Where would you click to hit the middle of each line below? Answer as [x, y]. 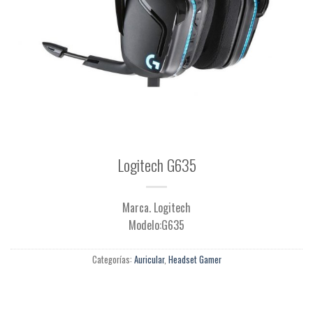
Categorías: [113, 259]
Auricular [149, 259]
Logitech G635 [156, 165]
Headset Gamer [195, 259]
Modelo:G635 [156, 225]
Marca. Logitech [156, 208]
